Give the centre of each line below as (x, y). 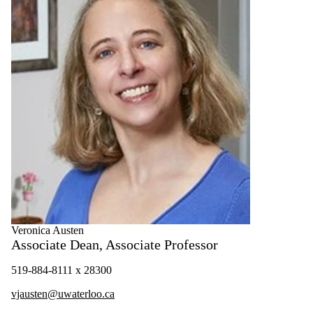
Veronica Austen (48, 231)
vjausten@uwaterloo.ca (63, 294)
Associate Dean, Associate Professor (115, 245)
